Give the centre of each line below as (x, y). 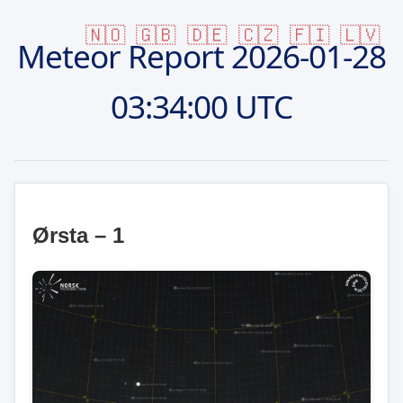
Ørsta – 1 (79, 235)
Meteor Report (124, 55)
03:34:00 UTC (201, 106)
